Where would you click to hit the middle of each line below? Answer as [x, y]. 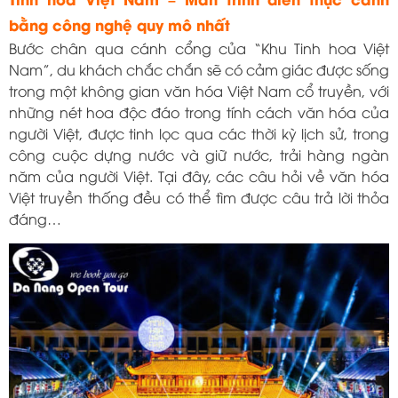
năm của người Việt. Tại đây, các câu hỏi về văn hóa [199, 175]
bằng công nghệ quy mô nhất [122, 24]
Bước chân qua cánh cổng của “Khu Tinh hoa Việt [199, 48]
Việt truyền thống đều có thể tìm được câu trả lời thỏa [199, 197]
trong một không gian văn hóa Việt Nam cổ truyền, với [199, 90]
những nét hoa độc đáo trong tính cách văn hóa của [199, 111]
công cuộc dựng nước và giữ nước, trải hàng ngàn [199, 154]
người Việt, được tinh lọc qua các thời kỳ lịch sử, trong [199, 133]
